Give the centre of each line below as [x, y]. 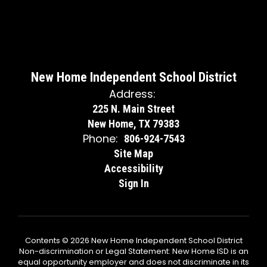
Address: [132, 94]
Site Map [133, 153]
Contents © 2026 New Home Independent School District [133, 240]
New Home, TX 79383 [133, 124]
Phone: [100, 139]
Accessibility [133, 168]
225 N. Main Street [133, 109]
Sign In [133, 183]
